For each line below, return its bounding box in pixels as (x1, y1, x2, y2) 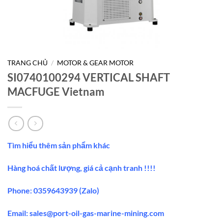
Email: (7, 208, 29, 218)
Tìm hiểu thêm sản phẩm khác (7, 140, 110, 150)
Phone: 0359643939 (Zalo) (7, 186, 99, 195)
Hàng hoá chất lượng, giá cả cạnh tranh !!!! (7, 163, 156, 173)
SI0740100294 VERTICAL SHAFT (7, 70, 170, 84)
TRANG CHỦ (7, 59, 48, 67)
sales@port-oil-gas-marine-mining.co (29, 208, 158, 218)
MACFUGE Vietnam (7, 84, 105, 98)
